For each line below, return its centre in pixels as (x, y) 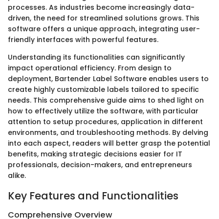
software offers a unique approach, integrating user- (104, 29)
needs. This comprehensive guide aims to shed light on (106, 100)
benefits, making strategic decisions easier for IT (95, 154)
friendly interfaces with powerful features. (83, 39)
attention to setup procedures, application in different (105, 121)
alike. (17, 175)
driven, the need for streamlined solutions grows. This (104, 18)
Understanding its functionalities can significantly (96, 57)
